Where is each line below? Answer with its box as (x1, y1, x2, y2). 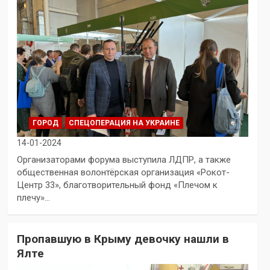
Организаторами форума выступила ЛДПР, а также (16, 154, 231, 165)
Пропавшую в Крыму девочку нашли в (16, 231, 229, 246)
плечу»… (16, 192, 50, 203)
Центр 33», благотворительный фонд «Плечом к (16, 179, 218, 190)
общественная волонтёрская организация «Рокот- (16, 166, 230, 178)
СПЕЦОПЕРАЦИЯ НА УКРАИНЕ (68, 118, 180, 127)
